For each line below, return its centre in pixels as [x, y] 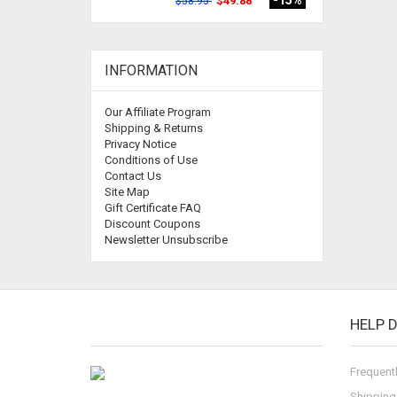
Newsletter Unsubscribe [166, 240]
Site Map [127, 192]
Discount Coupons [152, 224]
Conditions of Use [151, 160]
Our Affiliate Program [158, 112]
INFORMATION [151, 70]
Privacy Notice [140, 144]
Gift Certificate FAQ [153, 208]
